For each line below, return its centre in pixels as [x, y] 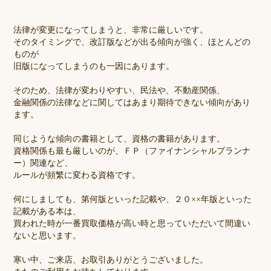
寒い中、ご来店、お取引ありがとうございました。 [111, 260]
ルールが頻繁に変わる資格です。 [77, 175]
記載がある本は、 [47, 212]
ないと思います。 [47, 236]
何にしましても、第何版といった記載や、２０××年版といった [133, 200]
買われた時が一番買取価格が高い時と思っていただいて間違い [132, 224]
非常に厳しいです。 [170, 30]
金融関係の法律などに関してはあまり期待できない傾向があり [132, 103]
